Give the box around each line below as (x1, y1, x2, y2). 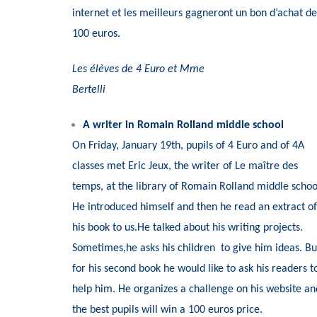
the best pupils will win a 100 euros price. (72, 304, 263, 316)
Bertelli (72, 83, 108, 96)
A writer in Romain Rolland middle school (83, 119, 284, 131)
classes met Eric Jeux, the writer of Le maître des (72, 160, 298, 172)
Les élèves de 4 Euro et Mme (72, 63, 204, 75)
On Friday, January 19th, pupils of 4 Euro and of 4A (72, 139, 304, 151)
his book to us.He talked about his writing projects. (72, 221, 303, 234)
